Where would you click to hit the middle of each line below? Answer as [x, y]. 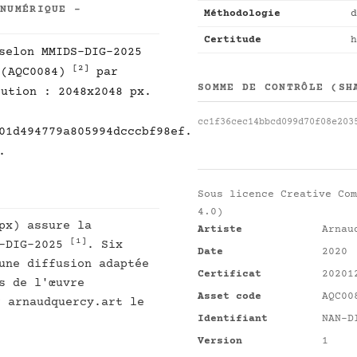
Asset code [229, 296]
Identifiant [233, 319]
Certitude [233, 40]
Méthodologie [242, 14]
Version [220, 341]
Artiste [220, 229]
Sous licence [239, 194]
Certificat [229, 274]
